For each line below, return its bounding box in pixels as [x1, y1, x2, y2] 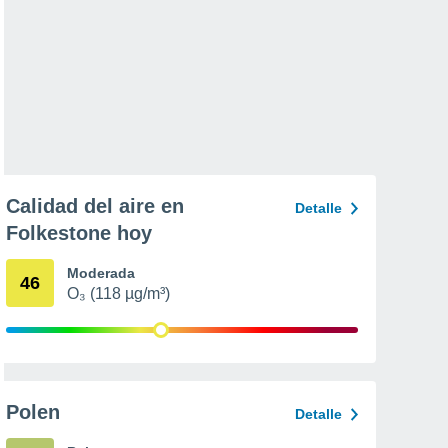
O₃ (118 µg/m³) [67, 285, 170, 302]
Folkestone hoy [6, 222, 152, 244]
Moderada [67, 265, 135, 281]
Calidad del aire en [6, 195, 184, 217]
